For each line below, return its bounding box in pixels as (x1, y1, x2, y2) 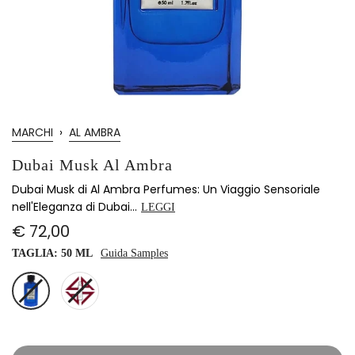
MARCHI (12, 124, 53, 140)
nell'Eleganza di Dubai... (12, 199, 137, 215)
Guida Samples (101, 247, 168, 259)
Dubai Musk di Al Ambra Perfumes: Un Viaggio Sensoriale (12, 181, 320, 197)
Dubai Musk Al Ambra (12, 156, 173, 174)
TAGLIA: (12, 247, 61, 259)
